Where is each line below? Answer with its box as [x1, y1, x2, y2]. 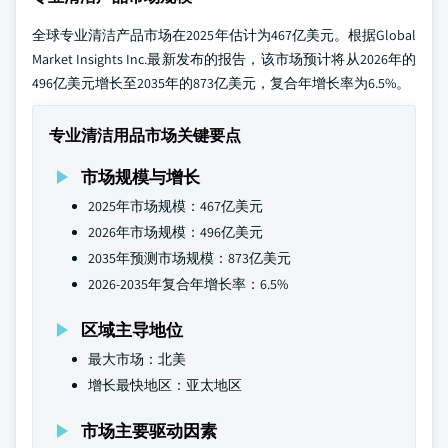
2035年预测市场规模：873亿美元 [88, 249, 291, 267]
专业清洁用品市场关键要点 [49, 125, 241, 146]
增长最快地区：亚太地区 [88, 376, 242, 394]
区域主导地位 [81, 318, 183, 341]
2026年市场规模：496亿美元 [88, 223, 263, 241]
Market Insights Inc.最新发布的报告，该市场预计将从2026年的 [32, 50, 416, 68]
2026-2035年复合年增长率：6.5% [88, 275, 288, 293]
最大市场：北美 [88, 350, 186, 368]
